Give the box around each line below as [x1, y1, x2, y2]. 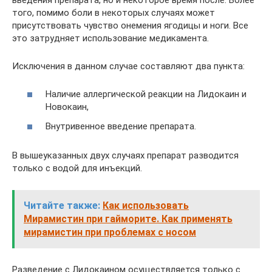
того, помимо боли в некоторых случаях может [12, 7, 215, 18]
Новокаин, [46, 101, 89, 112]
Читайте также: [24, 199, 100, 211]
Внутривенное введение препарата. [46, 120, 196, 132]
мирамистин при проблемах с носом [24, 226, 196, 238]
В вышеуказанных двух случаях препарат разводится [12, 149, 239, 161]
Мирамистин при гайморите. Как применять [24, 212, 233, 225]
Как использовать [103, 199, 189, 211]
